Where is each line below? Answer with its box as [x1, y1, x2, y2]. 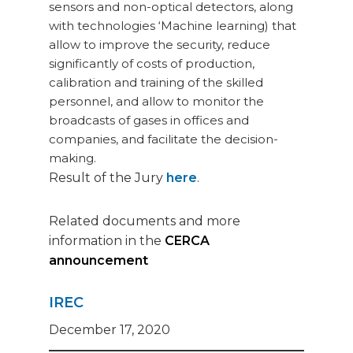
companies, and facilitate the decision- [49, 132, 278, 147]
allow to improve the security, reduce [49, 37, 270, 53]
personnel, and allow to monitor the [49, 94, 264, 110]
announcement [49, 253, 148, 269]
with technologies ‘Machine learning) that [49, 18, 296, 34]
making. [49, 150, 96, 166]
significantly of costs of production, [49, 56, 255, 72]
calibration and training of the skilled [49, 75, 263, 91]
